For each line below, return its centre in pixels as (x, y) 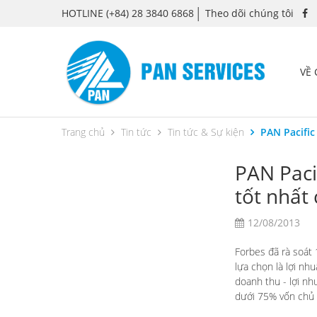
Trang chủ (83, 132)
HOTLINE (82, 13)
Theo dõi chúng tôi (249, 13)
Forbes (250, 251)
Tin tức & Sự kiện (206, 132)
